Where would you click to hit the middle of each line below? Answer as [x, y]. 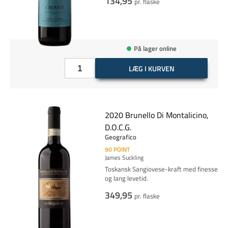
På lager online [155, 48]
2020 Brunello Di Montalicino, [156, 115]
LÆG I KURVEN [151, 68]
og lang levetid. [126, 178]
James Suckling [124, 158]
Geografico [120, 137]
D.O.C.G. [118, 127]
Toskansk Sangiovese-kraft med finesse [161, 169]
